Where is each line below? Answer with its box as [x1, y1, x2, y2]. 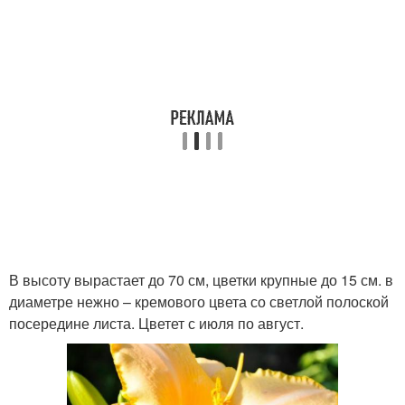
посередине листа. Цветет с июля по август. [9, 312, 304, 334]
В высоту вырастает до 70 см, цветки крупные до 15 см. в [9, 268, 393, 290]
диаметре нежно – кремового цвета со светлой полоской [9, 290, 389, 312]
